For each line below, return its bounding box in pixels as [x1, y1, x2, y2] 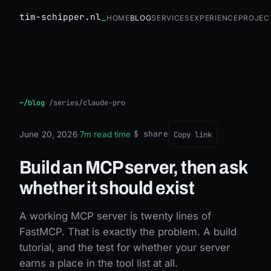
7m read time [79, 129, 131, 139]
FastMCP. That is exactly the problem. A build [19, 226, 237, 238]
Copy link [174, 129, 212, 140]
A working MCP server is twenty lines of [19, 210, 211, 222]
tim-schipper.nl [19, 10, 101, 22]
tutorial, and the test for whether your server [19, 241, 230, 253]
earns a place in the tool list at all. [19, 257, 178, 269]
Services [151, 10, 190, 23]
